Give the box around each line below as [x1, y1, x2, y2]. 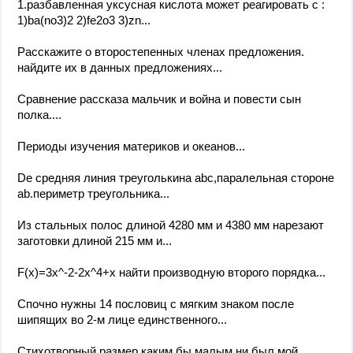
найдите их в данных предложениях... [17, 61, 222, 74]
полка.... [17, 108, 61, 121]
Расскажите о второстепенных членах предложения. [17, 45, 304, 58]
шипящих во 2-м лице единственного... [17, 313, 227, 326]
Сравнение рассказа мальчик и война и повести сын [17, 92, 301, 106]
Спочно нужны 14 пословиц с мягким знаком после [17, 297, 294, 310]
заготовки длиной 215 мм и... [17, 234, 172, 247]
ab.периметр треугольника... [17, 187, 169, 200]
